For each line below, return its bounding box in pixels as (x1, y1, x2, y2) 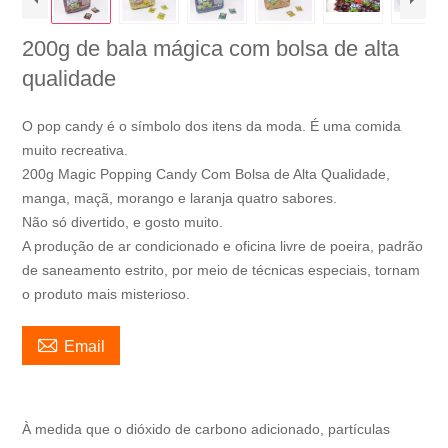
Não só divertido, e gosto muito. (22, 213, 224, 230)
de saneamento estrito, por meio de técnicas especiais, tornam (22, 261, 421, 278)
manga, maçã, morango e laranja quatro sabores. (22, 189, 338, 206)
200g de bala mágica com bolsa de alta (22, 35, 400, 61)
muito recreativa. (22, 141, 129, 158)
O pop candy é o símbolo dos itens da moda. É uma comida (22, 117, 402, 134)
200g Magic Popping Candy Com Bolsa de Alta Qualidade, (22, 165, 391, 182)
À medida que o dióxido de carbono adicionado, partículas (22, 420, 391, 437)
